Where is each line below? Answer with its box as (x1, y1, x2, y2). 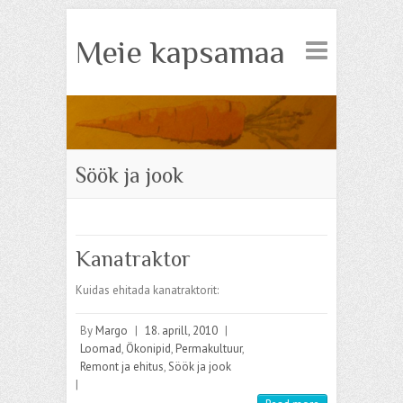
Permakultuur (175, 341, 242, 356)
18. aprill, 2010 (145, 323, 218, 338)
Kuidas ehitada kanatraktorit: (76, 282, 219, 298)
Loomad (80, 341, 121, 356)
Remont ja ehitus (80, 359, 164, 374)
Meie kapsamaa (76, 34, 285, 70)
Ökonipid (126, 341, 171, 356)
